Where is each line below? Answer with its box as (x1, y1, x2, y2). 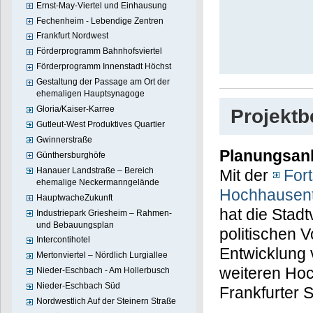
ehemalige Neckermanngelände (36, 177, 160, 187)
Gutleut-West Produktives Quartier (36, 119, 166, 129)
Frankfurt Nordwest (36, 31, 109, 41)
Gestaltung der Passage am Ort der (36, 77, 170, 87)
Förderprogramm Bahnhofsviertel (36, 46, 163, 57)
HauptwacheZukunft (36, 192, 113, 203)
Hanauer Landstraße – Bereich (36, 165, 154, 175)
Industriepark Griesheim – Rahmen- (36, 208, 173, 218)
